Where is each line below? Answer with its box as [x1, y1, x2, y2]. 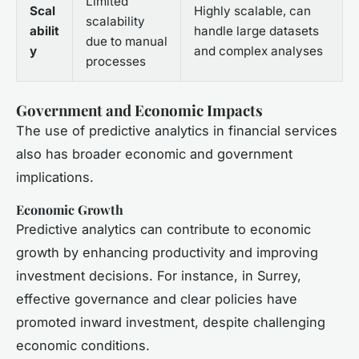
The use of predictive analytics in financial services [16, 122, 337, 139]
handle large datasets [194, 22, 319, 38]
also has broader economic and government [16, 145, 292, 162]
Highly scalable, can [194, 2, 311, 18]
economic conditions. [16, 337, 150, 353]
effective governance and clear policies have [16, 290, 297, 307]
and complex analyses [194, 42, 323, 58]
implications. [16, 168, 94, 185]
